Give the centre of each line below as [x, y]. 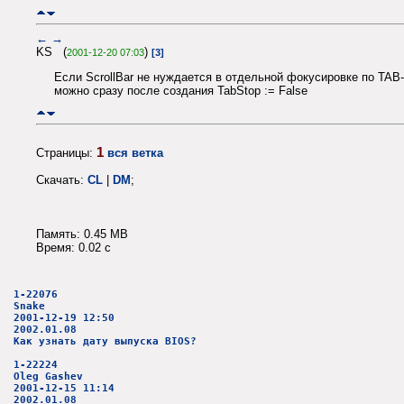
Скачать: [62, 179]
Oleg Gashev [48, 377]
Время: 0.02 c [73, 247]
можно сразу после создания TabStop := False [181, 91]
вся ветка [135, 152]
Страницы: [66, 152]
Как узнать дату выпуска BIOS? [105, 342]
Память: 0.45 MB [82, 234]
